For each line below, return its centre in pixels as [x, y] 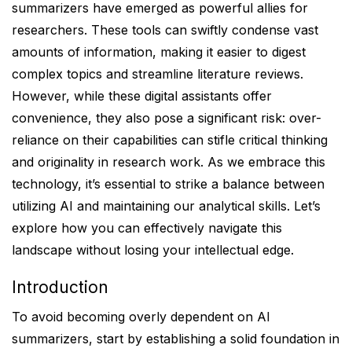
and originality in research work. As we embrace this [169, 162]
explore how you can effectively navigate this [147, 228]
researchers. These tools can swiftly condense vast [165, 30]
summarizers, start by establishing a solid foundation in [176, 339]
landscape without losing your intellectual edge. [153, 250]
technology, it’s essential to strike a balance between [168, 184]
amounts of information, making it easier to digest [159, 52]
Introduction [60, 287]
